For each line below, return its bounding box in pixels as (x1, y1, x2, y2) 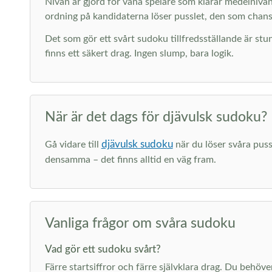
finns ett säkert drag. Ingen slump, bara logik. (44, 49, 234, 58)
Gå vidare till (44, 140, 101, 149)
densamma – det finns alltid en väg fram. (44, 155, 216, 165)
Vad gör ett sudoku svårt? (44, 244, 161, 254)
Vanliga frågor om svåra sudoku (44, 216, 236, 230)
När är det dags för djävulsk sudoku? (44, 110, 267, 124)
